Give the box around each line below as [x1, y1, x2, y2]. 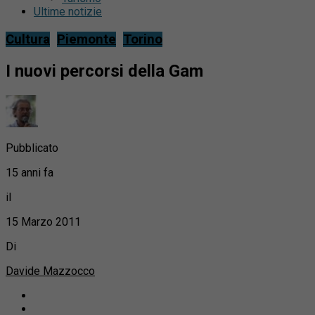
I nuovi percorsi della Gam [6, 61, 203, 82]
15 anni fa [6, 165, 53, 179]
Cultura [6, 32, 50, 48]
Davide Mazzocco [6, 264, 95, 278]
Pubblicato [6, 141, 58, 155]
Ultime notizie [34, 5, 102, 19]
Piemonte [57, 32, 116, 48]
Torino [123, 32, 162, 48]
